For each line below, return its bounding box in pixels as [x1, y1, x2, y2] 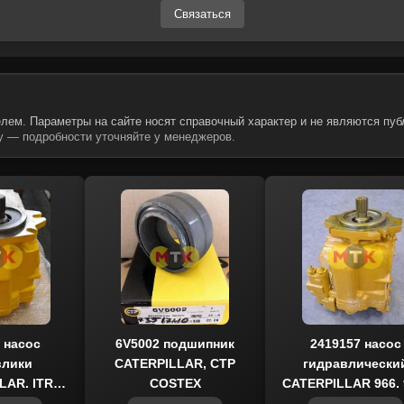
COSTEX [149, 376, 201, 390]
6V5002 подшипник [115, 336, 234, 351]
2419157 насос [309, 336, 401, 351]
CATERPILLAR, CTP [115, 356, 235, 371]
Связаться [173, 7, 231, 21]
